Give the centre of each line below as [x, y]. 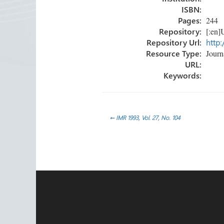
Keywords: [182, 75]
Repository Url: [174, 42]
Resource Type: [173, 53]
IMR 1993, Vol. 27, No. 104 [147, 117]
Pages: [189, 20]
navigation [95, 146]
